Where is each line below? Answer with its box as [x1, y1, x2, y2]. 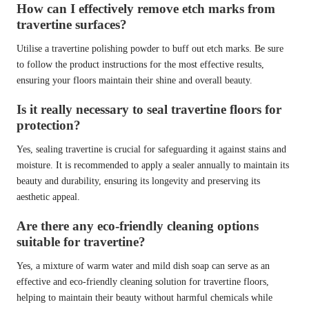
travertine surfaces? [17, 17, 127, 32]
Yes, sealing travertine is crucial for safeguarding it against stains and [17, 144, 286, 155]
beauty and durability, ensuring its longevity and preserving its [17, 176, 260, 187]
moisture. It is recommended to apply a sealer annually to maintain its [17, 160, 289, 171]
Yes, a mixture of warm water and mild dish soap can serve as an [17, 261, 270, 272]
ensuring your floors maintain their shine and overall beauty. [17, 74, 252, 86]
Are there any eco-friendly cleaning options [17, 219, 259, 234]
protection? [17, 118, 81, 133]
